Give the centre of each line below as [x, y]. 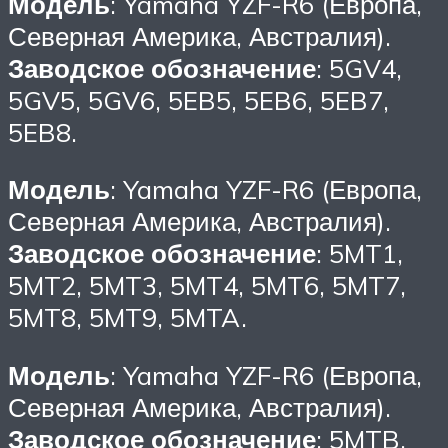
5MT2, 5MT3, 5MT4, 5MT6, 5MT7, [207, 285]
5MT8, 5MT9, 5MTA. [127, 317]
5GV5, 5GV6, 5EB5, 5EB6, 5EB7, [198, 99]
